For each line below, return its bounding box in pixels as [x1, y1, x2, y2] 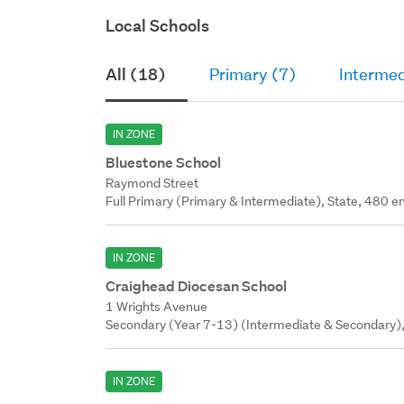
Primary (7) [209, 63, 297, 85]
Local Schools [106, 14, 210, 36]
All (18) [106, 63, 167, 85]
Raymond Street [106, 174, 199, 191]
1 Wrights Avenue [106, 298, 208, 315]
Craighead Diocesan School [106, 276, 288, 296]
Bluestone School [106, 152, 222, 172]
